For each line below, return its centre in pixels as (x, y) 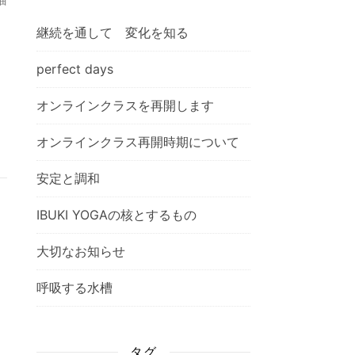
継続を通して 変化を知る (113, 32)
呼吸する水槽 (74, 287)
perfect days (75, 69)
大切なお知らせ (81, 251)
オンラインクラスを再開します (125, 105)
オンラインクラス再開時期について (138, 141)
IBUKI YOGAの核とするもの (116, 214)
